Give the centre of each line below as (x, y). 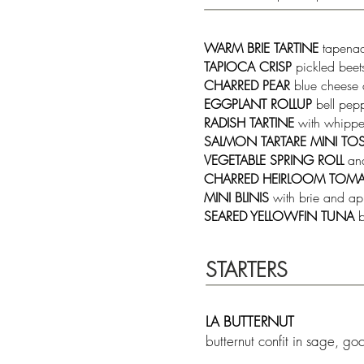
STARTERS (247, 270)
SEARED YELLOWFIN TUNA (279, 216)
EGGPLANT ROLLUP (260, 104)
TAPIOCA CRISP (250, 67)
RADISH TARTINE (249, 123)
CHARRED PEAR (247, 85)
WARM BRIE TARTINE (263, 48)
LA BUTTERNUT (250, 321)
